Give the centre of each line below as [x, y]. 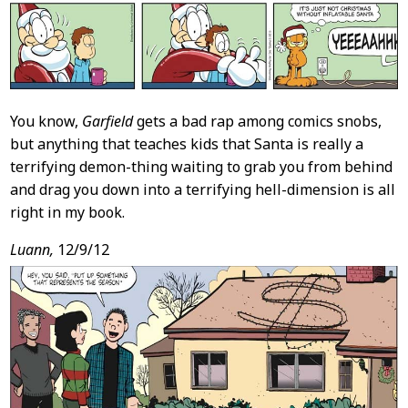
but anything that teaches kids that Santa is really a [186, 143]
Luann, [31, 249]
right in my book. [67, 212]
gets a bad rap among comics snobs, [257, 121]
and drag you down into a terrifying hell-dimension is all [202, 189]
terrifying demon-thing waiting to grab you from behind [201, 166]
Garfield [107, 121]
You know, [46, 121]
